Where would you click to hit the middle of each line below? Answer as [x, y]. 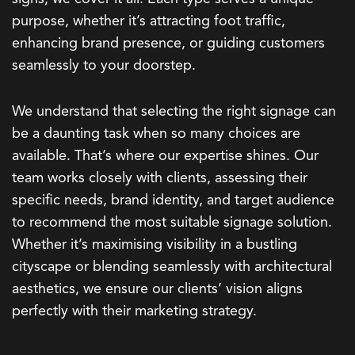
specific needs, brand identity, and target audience [173, 201]
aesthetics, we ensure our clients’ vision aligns [157, 290]
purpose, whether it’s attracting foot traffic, [149, 22]
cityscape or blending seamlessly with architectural [172, 267]
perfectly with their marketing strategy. [134, 312]
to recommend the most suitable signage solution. [172, 223]
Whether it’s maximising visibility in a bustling [155, 245]
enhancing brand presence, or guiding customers [168, 44]
